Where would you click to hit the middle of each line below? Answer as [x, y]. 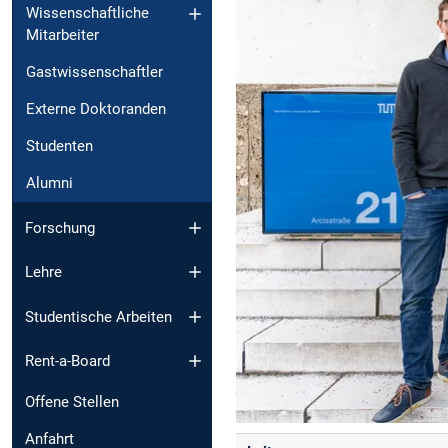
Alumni [49, 183]
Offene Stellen [72, 402]
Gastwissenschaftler [94, 72]
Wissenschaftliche [87, 13]
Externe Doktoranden [96, 109]
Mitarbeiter [62, 35]
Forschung [60, 227]
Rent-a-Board [67, 361]
